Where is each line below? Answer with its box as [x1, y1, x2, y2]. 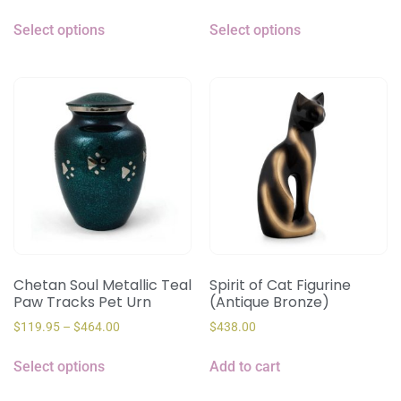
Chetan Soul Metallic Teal [13, 275, 192, 296]
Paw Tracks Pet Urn [13, 292, 151, 313]
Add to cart [209, 358, 280, 376]
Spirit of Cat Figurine [209, 275, 351, 296]
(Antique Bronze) [209, 292, 329, 313]
